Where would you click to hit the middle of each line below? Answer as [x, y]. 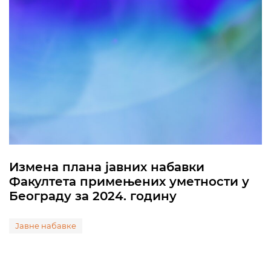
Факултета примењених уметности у [129, 181]
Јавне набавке [46, 226]
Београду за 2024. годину [93, 196]
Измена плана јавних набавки [107, 167]
